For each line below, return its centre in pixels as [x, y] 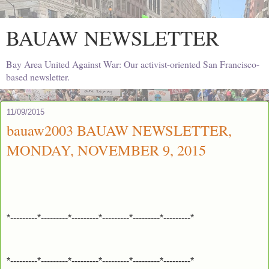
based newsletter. [38, 77]
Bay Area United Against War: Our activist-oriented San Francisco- [133, 64]
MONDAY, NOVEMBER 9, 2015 [106, 150]
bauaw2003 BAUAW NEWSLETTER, [119, 130]
